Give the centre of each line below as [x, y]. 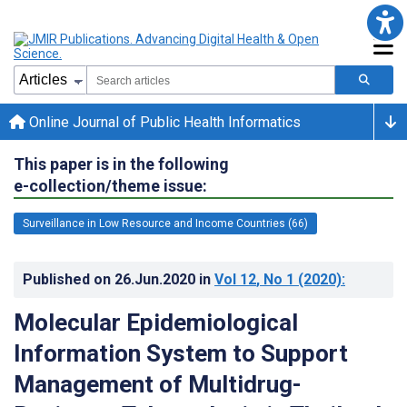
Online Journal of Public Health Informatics [163, 122]
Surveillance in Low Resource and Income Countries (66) [165, 223]
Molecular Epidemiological [156, 322]
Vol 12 [235, 279]
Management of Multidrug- [158, 384]
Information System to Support [181, 353]
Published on [69, 279]
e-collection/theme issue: [110, 185]
